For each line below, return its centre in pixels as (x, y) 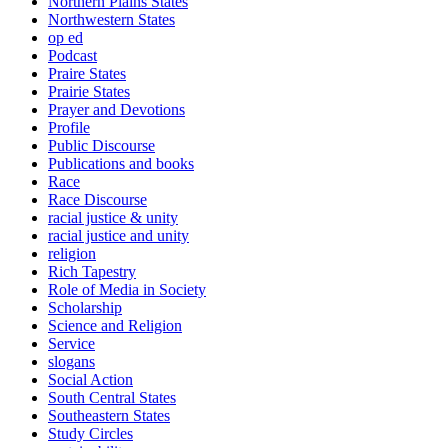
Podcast (72, 56)
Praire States (87, 74)
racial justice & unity (113, 218)
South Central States (112, 398)
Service (71, 344)
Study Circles (90, 434)
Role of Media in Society (127, 290)
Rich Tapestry (92, 272)
